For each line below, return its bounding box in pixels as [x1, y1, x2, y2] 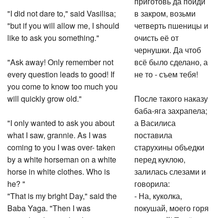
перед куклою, [134, 152, 186, 163]
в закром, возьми [134, 6, 196, 18]
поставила [134, 128, 173, 139]
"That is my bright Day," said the [7, 189, 117, 200]
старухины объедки [134, 140, 205, 151]
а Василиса [134, 116, 176, 127]
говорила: [134, 177, 170, 188]
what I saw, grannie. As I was [7, 128, 107, 139]
